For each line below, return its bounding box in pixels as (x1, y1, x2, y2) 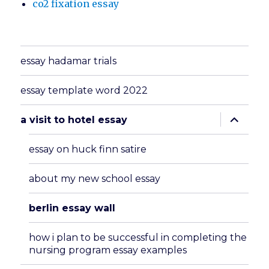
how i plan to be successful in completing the (29, 231, 247, 243)
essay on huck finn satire (29, 143, 147, 155)
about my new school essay (29, 172, 161, 184)
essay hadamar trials (20, 55, 117, 67)
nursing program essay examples (29, 244, 187, 256)
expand (219, 110, 261, 122)
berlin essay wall (29, 202, 116, 214)
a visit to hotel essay (20, 113, 128, 125)
